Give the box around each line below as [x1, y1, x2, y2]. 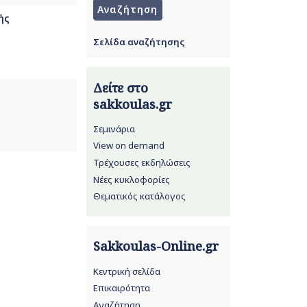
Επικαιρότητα [93, 282, 150, 295]
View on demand [93, 139, 164, 152]
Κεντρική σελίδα [93, 265, 160, 278]
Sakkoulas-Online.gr [93, 238, 219, 255]
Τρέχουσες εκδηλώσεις [93, 156, 191, 169]
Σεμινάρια [93, 122, 135, 135]
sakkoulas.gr [93, 95, 172, 112]
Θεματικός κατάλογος [93, 190, 186, 203]
